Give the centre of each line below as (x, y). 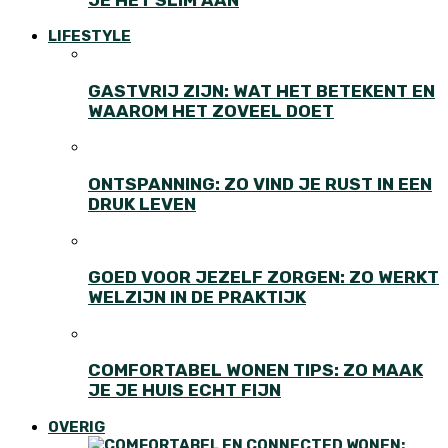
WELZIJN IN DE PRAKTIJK (197, 297)
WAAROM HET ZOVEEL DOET (211, 110)
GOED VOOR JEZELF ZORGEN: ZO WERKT (263, 277)
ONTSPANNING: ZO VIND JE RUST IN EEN (260, 183)
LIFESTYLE (89, 36)
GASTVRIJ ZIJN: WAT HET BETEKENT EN (261, 90)
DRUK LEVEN (142, 203)
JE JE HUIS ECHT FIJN (184, 390)
